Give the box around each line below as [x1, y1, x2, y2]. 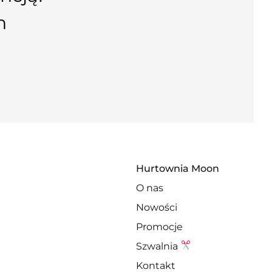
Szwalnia [136, 240, 180, 252]
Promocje [136, 220, 183, 233]
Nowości [136, 201, 177, 213]
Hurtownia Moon [136, 162, 219, 174]
